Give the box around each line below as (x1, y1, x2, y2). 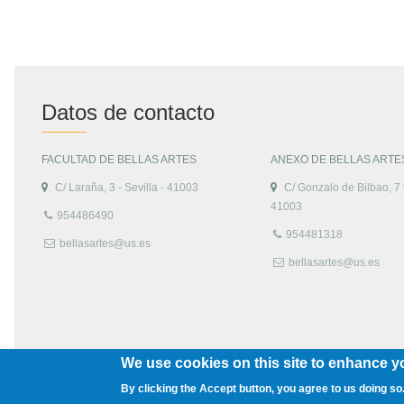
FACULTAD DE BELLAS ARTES (41, 152, 197, 166)
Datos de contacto (41, 99, 216, 124)
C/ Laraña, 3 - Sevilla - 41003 (55, 180, 199, 194)
